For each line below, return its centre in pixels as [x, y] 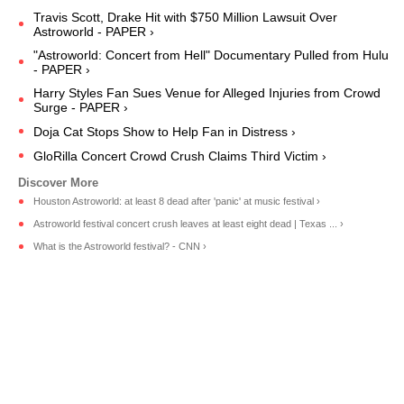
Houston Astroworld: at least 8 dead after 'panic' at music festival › [177, 202]
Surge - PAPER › [81, 107]
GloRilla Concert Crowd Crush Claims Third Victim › [180, 156]
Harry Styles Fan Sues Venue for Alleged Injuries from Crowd [207, 92]
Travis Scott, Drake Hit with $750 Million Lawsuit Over [185, 17]
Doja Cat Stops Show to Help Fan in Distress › [165, 131]
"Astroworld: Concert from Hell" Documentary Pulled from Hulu [211, 55]
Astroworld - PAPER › [94, 31]
